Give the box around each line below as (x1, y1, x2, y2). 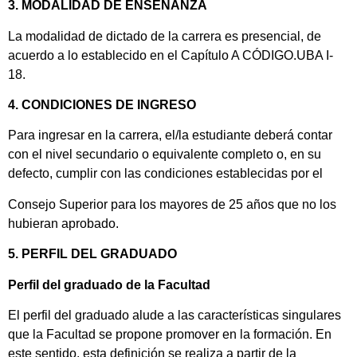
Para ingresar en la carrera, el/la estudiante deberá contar (8, 128, 332, 143)
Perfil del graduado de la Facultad (8, 277, 210, 292)
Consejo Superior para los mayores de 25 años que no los (8, 197, 336, 211)
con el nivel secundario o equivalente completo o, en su (8, 147, 321, 162)
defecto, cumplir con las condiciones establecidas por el (8, 167, 323, 181)
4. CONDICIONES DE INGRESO (8, 98, 196, 112)
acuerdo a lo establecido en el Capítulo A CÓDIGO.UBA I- (8, 48, 333, 62)
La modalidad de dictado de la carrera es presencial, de (8, 29, 321, 43)
